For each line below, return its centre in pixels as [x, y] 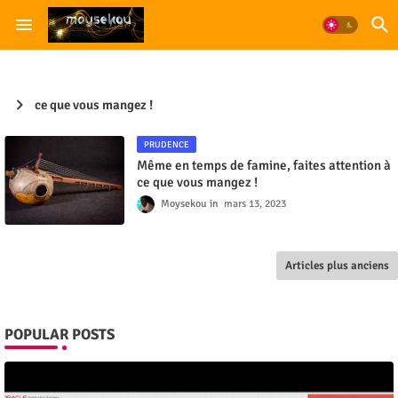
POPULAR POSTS [60, 334]
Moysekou [184, 204]
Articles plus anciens [337, 266]
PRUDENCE [167, 145]
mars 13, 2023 [255, 204]
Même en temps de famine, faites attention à [264, 165]
